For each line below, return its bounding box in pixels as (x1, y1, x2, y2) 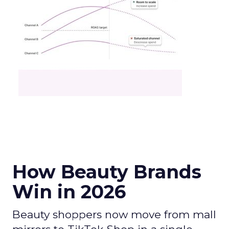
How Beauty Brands (12, 161, 201, 183)
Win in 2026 (12, 180, 126, 203)
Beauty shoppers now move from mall (12, 208, 216, 221)
